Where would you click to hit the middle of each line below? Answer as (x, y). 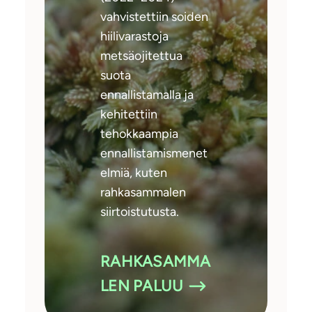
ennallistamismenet (154, 154)
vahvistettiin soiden (154, 17)
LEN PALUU (142, 286)
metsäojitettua (141, 56)
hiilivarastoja (134, 37)
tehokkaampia (139, 134)
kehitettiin (129, 115)
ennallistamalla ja (147, 95)
